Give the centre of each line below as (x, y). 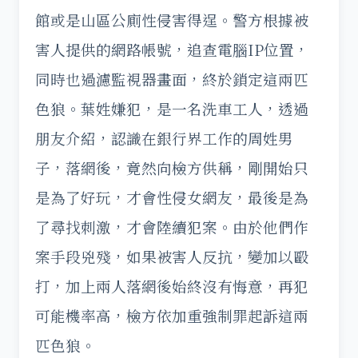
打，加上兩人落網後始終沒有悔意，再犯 (172, 286)
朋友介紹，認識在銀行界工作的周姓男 (164, 138)
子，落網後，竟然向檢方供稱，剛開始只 (172, 168)
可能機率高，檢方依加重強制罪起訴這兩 (172, 316)
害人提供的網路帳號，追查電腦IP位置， (172, 50)
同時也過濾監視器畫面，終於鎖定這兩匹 (172, 79)
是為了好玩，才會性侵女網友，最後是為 (172, 197)
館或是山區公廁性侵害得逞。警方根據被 (172, 20)
